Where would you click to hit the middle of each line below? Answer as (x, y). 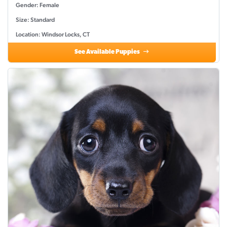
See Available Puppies (108, 52)
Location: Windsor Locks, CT (53, 35)
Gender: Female (37, 5)
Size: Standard (35, 20)
